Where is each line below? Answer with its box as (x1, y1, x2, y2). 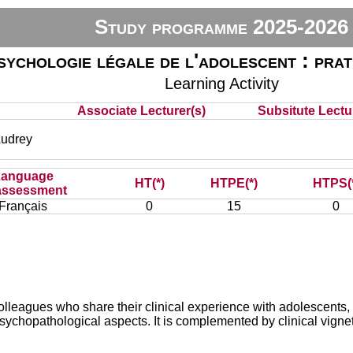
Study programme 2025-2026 (95, 15, 349, 39)
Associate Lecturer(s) (77, 104, 206, 117)
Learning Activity (164, 75, 279, 92)
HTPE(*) (210, 176, 258, 190)
